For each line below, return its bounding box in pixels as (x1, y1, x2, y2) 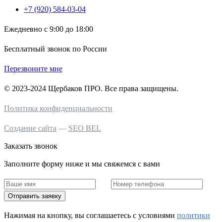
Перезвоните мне (4, 64, 62, 73)
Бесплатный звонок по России (4, 44, 107, 53)
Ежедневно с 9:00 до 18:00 (4, 24, 93, 33)
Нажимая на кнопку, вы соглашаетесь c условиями (4, 211, 177, 220)
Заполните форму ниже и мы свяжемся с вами (4, 159, 160, 168)
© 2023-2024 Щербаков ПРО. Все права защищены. (4, 84, 178, 93)
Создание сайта (4, 123, 56, 132)
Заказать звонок (4, 141, 57, 150)
